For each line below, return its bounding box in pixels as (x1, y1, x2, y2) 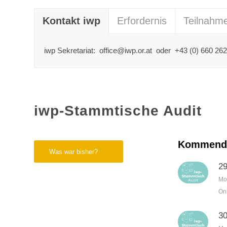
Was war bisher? (49, 148, 98, 156)
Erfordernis (117, 15, 167, 27)
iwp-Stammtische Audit (34, 103, 202, 119)
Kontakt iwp (43, 15, 100, 27)
